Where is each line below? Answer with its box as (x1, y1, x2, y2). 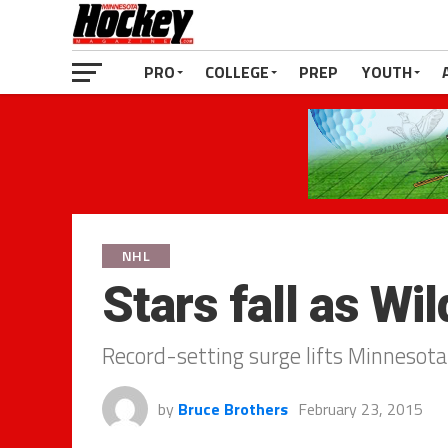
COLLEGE (205, 60, 269, 84)
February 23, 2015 (298, 397, 423, 421)
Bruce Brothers (178, 397, 288, 421)
